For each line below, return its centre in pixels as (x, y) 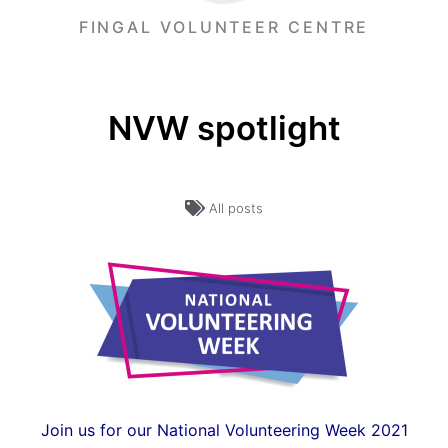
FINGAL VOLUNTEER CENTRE (224, 26)
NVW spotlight (224, 127)
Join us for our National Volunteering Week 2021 (224, 429)
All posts (236, 207)
